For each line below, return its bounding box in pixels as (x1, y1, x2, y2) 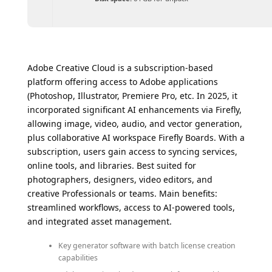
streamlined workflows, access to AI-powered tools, (27, 202, 235, 214)
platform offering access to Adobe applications (27, 76, 218, 88)
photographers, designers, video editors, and (27, 174, 212, 186)
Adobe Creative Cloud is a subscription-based (27, 62, 213, 74)
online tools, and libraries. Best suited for (27, 160, 196, 172)
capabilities (58, 252, 98, 263)
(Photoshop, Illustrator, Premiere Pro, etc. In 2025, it (27, 90, 237, 102)
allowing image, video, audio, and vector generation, (27, 118, 242, 130)
